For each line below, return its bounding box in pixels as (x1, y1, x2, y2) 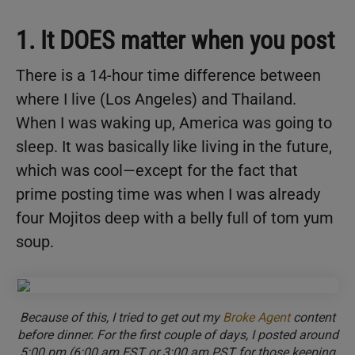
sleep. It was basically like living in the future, (16, 136, 332, 156)
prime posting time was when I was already (16, 184, 320, 204)
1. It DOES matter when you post (16, 25, 334, 55)
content (290, 309, 335, 325)
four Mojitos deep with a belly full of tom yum (16, 208, 334, 227)
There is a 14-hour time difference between (16, 65, 321, 85)
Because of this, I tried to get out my (20, 309, 223, 325)
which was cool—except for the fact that (16, 160, 298, 180)
